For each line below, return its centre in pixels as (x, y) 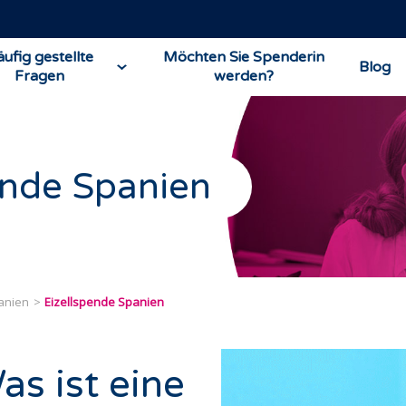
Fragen (39, 77)
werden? (244, 77)
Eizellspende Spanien (104, 302)
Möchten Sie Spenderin (244, 58)
